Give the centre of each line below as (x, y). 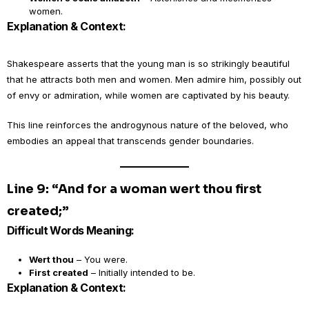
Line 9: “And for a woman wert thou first (134, 189)
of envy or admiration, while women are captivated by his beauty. (148, 95)
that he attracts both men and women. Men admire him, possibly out (154, 79)
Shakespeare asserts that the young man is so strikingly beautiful (148, 63)
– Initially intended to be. (142, 272)
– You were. (101, 259)
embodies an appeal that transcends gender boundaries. (130, 141)
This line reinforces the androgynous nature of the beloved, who (148, 125)
